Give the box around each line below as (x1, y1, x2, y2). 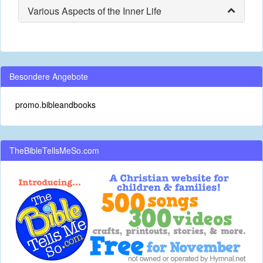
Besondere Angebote (9, 70, 88, 82)
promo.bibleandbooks (15, 99, 96, 110)
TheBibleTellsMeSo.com (9, 144, 99, 156)
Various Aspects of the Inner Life (28, 4, 161, 18)
